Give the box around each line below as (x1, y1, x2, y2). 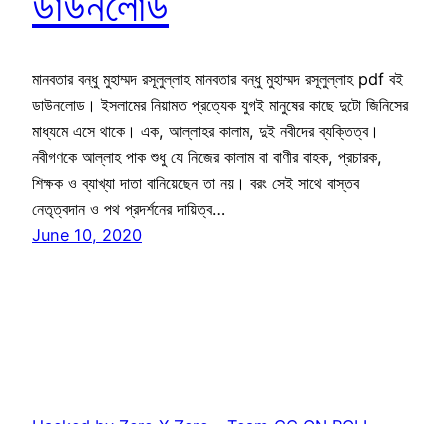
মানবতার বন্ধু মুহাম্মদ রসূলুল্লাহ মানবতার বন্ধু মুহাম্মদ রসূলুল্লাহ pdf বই (32, 69, 403, 90)
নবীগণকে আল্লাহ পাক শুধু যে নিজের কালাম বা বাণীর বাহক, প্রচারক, (32, 147, 382, 168)
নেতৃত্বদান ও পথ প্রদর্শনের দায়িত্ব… (32, 199, 225, 220)
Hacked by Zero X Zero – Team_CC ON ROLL (32, 416, 372, 437)
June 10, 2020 (32, 225, 142, 246)
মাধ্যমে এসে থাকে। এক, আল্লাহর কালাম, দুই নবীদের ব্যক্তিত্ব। (32, 121, 379, 142)
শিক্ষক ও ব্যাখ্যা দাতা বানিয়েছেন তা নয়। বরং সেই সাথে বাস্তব (32, 173, 359, 194)
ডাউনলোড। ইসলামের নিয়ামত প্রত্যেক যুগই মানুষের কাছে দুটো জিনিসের (32, 95, 408, 116)
